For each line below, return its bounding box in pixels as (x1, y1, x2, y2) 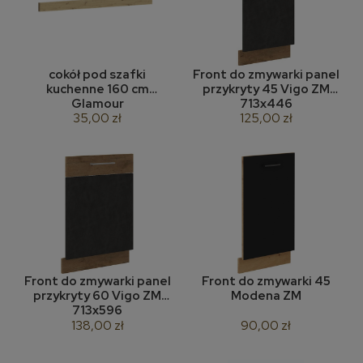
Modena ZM (282, 288, 301, 305)
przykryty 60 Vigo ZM (33, 288, 161, 305)
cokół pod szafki (49, 66, 146, 83)
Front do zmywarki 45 (201, 273, 331, 290)
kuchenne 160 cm (45, 80, 149, 97)
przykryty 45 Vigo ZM (202, 80, 330, 97)
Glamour (70, 95, 124, 112)
